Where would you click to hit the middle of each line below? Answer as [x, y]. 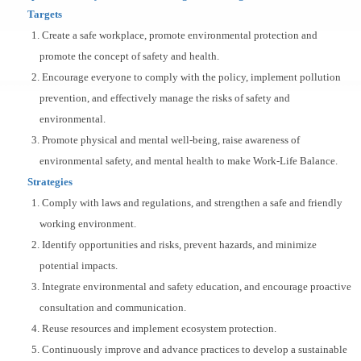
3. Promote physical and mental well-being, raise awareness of [165, 139]
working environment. [88, 223]
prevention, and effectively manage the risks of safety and [165, 98]
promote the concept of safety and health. [130, 56]
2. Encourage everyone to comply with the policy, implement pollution [186, 77]
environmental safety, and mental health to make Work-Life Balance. [189, 160]
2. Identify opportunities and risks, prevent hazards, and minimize [174, 244]
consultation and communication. [113, 307]
